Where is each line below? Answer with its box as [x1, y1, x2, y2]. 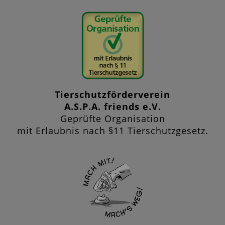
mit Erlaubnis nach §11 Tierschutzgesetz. [17, 125, 208, 137]
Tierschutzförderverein [55, 88, 170, 101]
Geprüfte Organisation [60, 113, 165, 125]
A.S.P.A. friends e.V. [64, 100, 161, 113]
